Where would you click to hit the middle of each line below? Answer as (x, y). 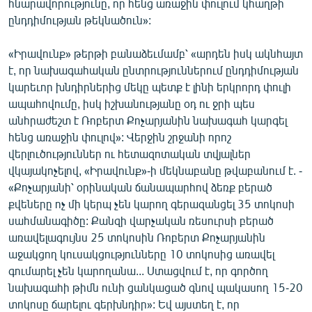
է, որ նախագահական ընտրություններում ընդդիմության (154, 70)
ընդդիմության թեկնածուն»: (80, 20)
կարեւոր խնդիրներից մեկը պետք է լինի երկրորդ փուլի (150, 87)
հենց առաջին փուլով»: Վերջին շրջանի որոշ (120, 137)
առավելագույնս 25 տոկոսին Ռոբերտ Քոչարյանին (137, 237)
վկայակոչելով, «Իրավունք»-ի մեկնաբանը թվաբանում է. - (155, 170)
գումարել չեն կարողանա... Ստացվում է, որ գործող (138, 271)
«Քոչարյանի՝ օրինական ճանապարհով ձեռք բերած (140, 187)
